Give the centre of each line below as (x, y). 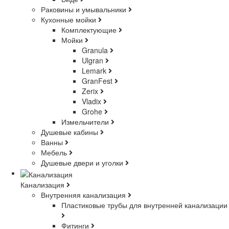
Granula (96, 50)
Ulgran (94, 61)
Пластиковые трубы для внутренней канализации (144, 205)
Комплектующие (90, 30)
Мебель (55, 153)
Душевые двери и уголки (83, 163)
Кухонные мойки (70, 20)
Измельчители (86, 122)
